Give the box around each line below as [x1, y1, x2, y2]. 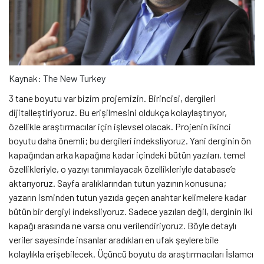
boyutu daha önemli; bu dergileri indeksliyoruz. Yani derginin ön [9, 135, 251, 147]
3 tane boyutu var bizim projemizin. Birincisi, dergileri [9, 93, 216, 104]
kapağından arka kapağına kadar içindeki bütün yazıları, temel [9, 149, 246, 161]
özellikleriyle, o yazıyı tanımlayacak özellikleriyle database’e [9, 163, 236, 175]
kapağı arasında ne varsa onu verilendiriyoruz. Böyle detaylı [9, 220, 236, 232]
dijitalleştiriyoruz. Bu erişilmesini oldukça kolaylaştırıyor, [9, 107, 227, 118]
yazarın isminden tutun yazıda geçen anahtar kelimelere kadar [9, 192, 246, 203]
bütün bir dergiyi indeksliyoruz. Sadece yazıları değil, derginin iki [9, 206, 253, 217]
